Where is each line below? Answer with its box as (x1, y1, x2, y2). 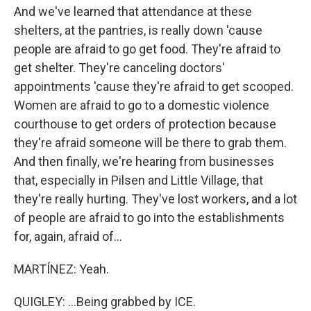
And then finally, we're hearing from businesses (14, 154, 274, 169)
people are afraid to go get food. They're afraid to (14, 42, 280, 56)
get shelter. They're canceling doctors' (14, 60, 225, 75)
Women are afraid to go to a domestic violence (14, 98, 269, 112)
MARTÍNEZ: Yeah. (14, 262, 109, 276)
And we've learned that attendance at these (14, 4, 252, 19)
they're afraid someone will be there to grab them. (14, 135, 287, 150)
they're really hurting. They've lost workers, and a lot (14, 192, 297, 206)
